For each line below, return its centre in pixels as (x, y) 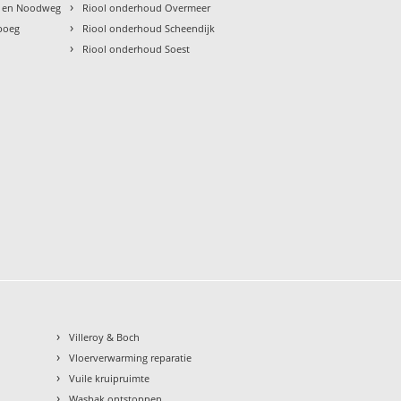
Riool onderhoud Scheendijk (149, 28)
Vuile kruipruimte (110, 378)
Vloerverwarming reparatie (131, 357)
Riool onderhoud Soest (137, 48)
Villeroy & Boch (105, 337)
